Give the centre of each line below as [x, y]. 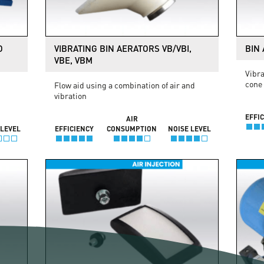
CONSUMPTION [132, 128]
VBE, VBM [74, 60]
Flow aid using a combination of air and [125, 85]
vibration [71, 95]
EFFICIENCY [74, 128]
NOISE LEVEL [189, 128]
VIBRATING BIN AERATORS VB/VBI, [123, 48]
